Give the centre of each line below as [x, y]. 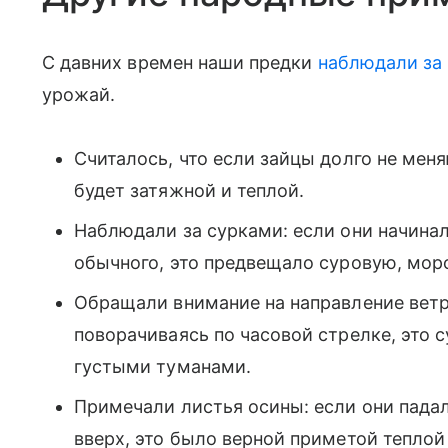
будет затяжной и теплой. [189, 190]
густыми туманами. [162, 366]
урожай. [79, 94]
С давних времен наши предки [180, 62]
